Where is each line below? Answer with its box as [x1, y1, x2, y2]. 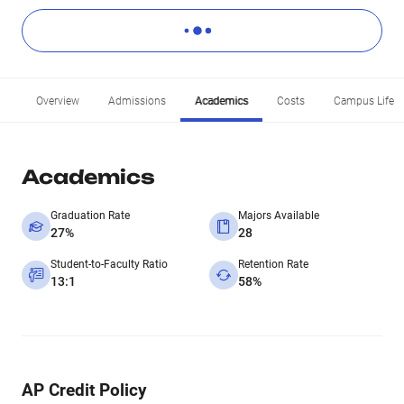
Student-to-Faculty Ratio [50, 258, 168, 271]
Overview [36, 95, 79, 107]
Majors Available [238, 209, 319, 222]
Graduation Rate [50, 209, 130, 222]
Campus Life [334, 95, 394, 107]
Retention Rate [238, 258, 308, 271]
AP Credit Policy [22, 380, 147, 400]
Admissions [108, 95, 166, 107]
